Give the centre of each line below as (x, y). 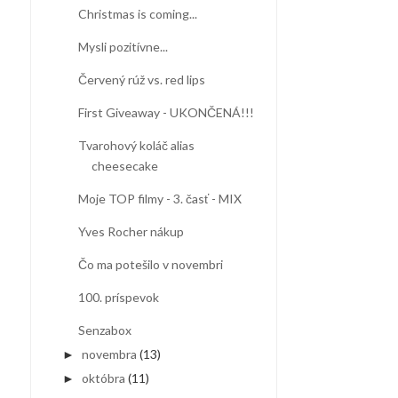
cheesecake (124, 166)
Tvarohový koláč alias (136, 146)
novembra (109, 354)
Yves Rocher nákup (131, 232)
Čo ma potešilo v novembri (150, 265)
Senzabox (104, 330)
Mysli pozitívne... (123, 47)
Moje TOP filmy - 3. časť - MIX (159, 199)
